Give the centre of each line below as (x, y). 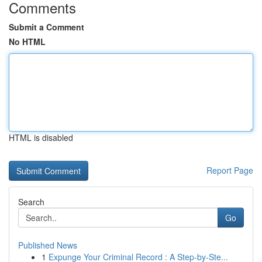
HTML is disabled (41, 137)
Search (31, 202)
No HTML (27, 42)
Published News (48, 245)
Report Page (230, 170)
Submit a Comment (46, 27)
